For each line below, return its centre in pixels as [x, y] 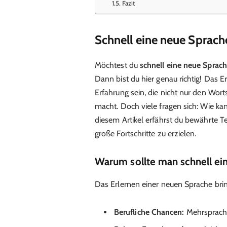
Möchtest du [117, 65]
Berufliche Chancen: [149, 212]
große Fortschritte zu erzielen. [145, 133]
